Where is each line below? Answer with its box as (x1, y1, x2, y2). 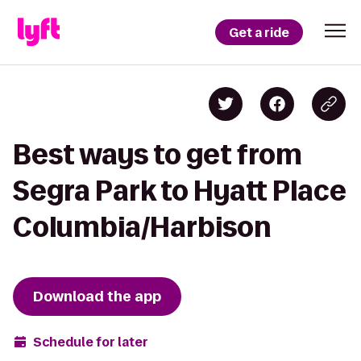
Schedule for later (33, 333, 148, 351)
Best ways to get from (13, 139, 302, 169)
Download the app (33, 287, 161, 306)
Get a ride (229, 23, 289, 41)
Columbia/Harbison (13, 212, 271, 242)
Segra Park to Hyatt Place (13, 176, 346, 205)
